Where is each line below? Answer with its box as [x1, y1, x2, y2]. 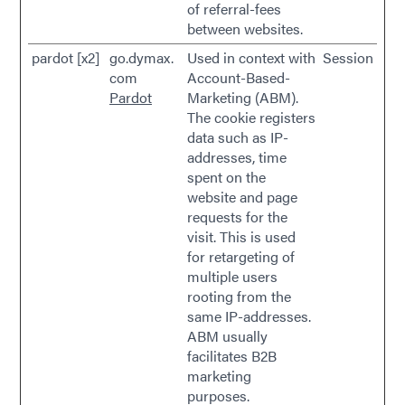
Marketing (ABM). [187, 87, 298, 108]
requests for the [187, 206, 287, 227]
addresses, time [187, 146, 287, 167]
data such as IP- [187, 127, 288, 147]
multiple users [187, 266, 278, 287]
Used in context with [187, 47, 316, 68]
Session [323, 47, 373, 68]
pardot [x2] [32, 47, 99, 68]
